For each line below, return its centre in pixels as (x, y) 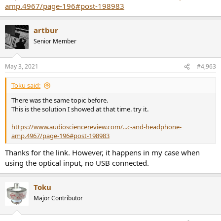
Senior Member (55, 41)
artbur (46, 30)
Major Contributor (58, 198)
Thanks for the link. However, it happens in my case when (102, 152)
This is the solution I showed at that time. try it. (80, 109)
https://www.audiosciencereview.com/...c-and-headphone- (96, 127)
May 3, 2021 (22, 66)
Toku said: (26, 85)
